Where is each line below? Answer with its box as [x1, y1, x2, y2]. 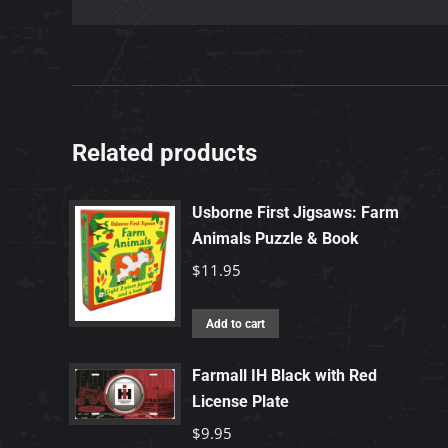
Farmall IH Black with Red [192, 365, 377, 385]
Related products [72, 138, 257, 167]
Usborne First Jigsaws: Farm [192, 202, 399, 222]
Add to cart [206, 316, 265, 331]
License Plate [192, 391, 289, 411]
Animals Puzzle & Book [192, 228, 359, 248]
